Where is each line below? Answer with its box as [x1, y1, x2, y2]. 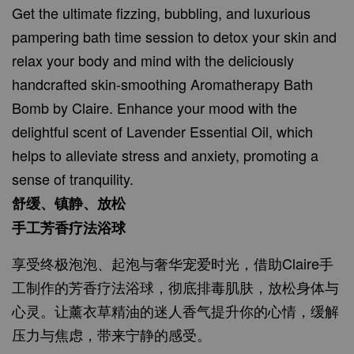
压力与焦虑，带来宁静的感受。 [12, 324, 211, 345]
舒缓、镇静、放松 [12, 193, 126, 214]
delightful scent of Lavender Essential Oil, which [12, 121, 313, 142]
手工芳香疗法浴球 [12, 217, 126, 239]
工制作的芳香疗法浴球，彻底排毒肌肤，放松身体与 [12, 277, 339, 298]
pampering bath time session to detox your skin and [12, 26, 337, 47]
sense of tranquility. [12, 168, 137, 190]
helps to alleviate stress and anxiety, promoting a [12, 145, 318, 166]
